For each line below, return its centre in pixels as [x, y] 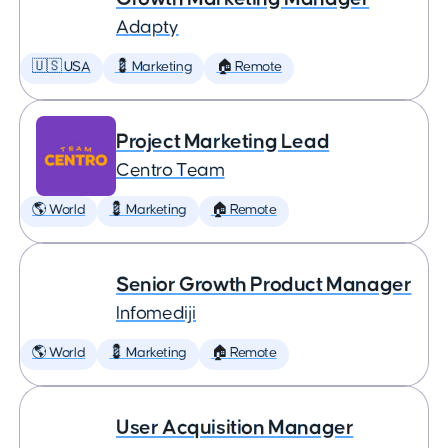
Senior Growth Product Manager [264, 284]
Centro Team [170, 170]
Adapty [147, 27]
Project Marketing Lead [223, 141]
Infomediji [156, 313]
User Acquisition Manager [235, 427]
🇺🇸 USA [61, 67]
